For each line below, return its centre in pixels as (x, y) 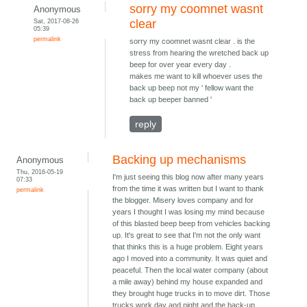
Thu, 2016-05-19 (40, 172)
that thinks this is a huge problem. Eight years (188, 247)
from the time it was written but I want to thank (188, 189)
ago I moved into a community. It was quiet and (190, 259)
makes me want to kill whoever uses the (196, 76)
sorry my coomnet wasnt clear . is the (193, 41)
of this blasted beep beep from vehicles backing (192, 224)
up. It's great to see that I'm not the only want (187, 235)
